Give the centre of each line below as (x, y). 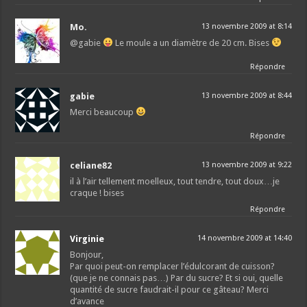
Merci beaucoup (103, 112)
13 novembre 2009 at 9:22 (246, 164)
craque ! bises (97, 193)
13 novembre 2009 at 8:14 (246, 26)
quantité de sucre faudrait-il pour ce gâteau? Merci (170, 289)
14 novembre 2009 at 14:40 (244, 238)
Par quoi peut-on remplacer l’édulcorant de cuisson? (173, 266)
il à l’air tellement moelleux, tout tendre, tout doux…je (175, 181)
